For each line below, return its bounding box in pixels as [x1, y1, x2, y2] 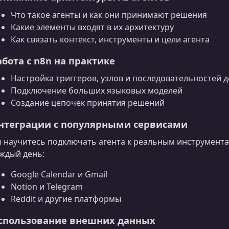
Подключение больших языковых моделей [11, 84, 182, 96]
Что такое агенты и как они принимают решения [11, 9, 207, 20]
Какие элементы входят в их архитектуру [11, 21, 174, 33]
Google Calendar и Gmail [11, 168, 107, 180]
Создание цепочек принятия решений [11, 97, 165, 108]
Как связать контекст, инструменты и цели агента [11, 33, 210, 45]
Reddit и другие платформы [11, 193, 121, 204]
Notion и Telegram [11, 180, 83, 192]
